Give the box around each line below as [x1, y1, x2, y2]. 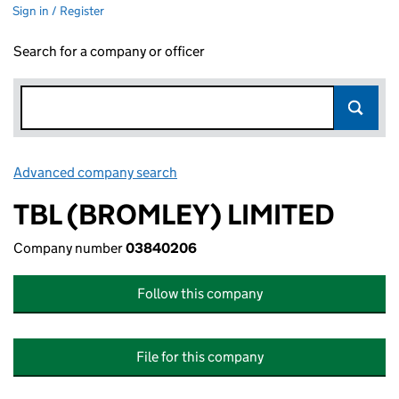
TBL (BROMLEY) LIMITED [13, 197, 335, 232]
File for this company [135, 348, 264, 365]
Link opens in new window [180, 164, 338, 181]
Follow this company [136, 285, 263, 302]
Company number [13, 240, 126, 256]
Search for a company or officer [13, 43, 205, 60]
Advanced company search [13, 164, 177, 181]
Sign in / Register [12, 3, 104, 19]
